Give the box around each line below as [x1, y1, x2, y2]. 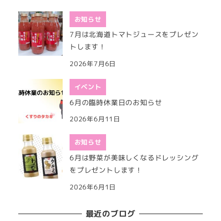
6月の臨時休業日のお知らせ [70, 97, 162, 108]
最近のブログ [85, 208, 136, 220]
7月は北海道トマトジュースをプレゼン [70, 30, 199, 40]
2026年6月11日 [70, 114, 121, 124]
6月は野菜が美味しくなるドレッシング [70, 153, 199, 163]
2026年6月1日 [70, 182, 116, 191]
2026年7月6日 [70, 59, 116, 68]
